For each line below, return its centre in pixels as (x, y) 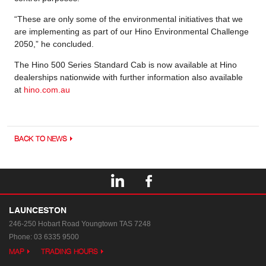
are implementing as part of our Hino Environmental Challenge (132, 31)
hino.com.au (47, 89)
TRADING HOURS (69, 251)
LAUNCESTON (38, 209)
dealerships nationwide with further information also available (129, 77)
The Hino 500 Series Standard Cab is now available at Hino (126, 64)
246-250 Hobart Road (44, 224)
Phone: (21, 237)
